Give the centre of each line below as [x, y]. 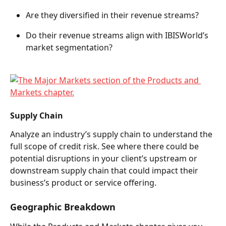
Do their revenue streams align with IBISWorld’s [118, 36]
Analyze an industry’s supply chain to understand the [112, 134]
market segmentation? [71, 48]
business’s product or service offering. [84, 182]
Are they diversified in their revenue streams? [114, 15]
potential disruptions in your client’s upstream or [105, 158]
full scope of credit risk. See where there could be [105, 146]
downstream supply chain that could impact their [105, 170]
